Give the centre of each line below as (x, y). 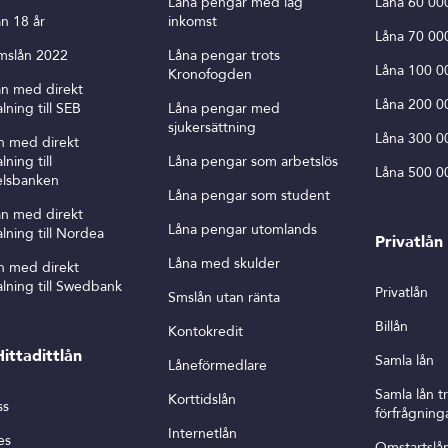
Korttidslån (202, 399)
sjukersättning (212, 127)
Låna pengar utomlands (242, 229)
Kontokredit (205, 331)
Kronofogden (210, 74)
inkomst (192, 21)
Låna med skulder (224, 263)
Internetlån (202, 433)
